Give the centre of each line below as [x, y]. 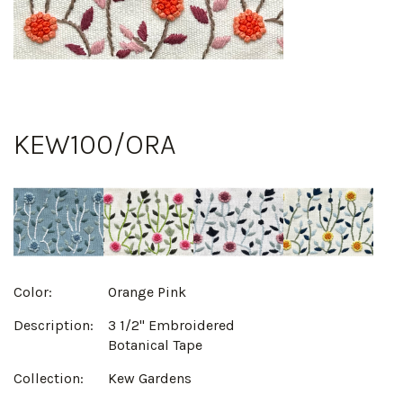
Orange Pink [147, 292]
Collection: [49, 379]
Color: [33, 292]
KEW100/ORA [95, 144]
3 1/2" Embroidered [171, 326]
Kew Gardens [149, 379]
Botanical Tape [155, 345]
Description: [54, 326]
